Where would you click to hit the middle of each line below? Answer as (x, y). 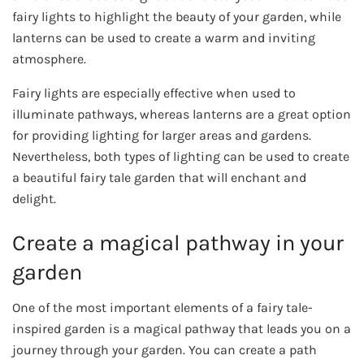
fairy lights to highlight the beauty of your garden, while (177, 17)
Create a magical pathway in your (178, 243)
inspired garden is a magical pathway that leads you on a (182, 329)
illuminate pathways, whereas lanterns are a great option (182, 115)
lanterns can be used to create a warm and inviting (164, 38)
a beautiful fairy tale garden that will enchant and (159, 178)
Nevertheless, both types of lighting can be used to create (181, 157)
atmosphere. (49, 59)
